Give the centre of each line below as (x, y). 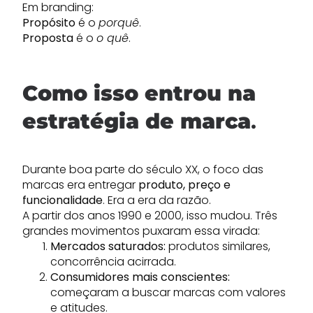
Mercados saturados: (108, 246)
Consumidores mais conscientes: (140, 277)
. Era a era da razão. (157, 200)
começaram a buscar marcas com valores (168, 292)
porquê (119, 23)
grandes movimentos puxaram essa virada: (141, 231)
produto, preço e (184, 185)
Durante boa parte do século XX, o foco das (143, 169)
